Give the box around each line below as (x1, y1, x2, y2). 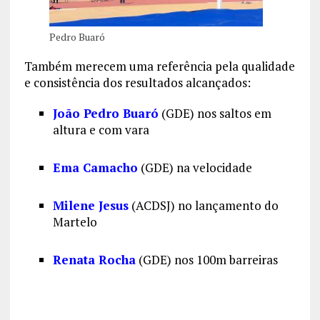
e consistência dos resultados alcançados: (24, 74, 251, 91)
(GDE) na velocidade (137, 159, 252, 176)
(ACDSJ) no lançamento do (128, 197, 279, 214)
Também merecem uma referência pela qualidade (24, 58, 295, 75)
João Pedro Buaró (52, 105, 159, 122)
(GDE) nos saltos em (158, 105, 271, 122)
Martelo (52, 214, 97, 231)
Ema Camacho (52, 159, 138, 176)
